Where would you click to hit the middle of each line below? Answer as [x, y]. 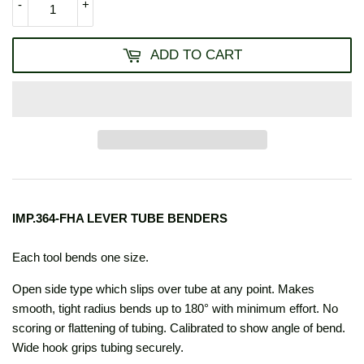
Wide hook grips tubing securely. [98, 348]
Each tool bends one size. [80, 258]
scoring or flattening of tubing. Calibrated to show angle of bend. [179, 328]
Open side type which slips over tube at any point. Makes [163, 289]
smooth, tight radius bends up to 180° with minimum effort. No [175, 309]
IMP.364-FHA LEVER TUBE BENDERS [120, 219]
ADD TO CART [196, 55]
